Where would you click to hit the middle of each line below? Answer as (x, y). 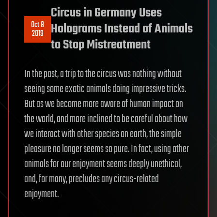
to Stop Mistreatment (101, 45)
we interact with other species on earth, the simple (103, 134)
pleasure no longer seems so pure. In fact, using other (107, 149)
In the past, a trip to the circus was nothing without (103, 74)
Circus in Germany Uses (106, 13)
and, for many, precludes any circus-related (92, 179)
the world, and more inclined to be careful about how (106, 119)
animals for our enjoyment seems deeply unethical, (103, 164)
